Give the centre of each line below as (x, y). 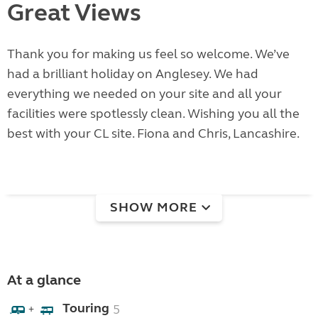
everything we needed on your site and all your (144, 94)
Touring (86, 308)
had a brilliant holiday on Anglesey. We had (133, 74)
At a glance (44, 280)
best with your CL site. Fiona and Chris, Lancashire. (153, 134)
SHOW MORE (154, 207)
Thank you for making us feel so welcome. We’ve (148, 54)
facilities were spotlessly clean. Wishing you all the (153, 114)
